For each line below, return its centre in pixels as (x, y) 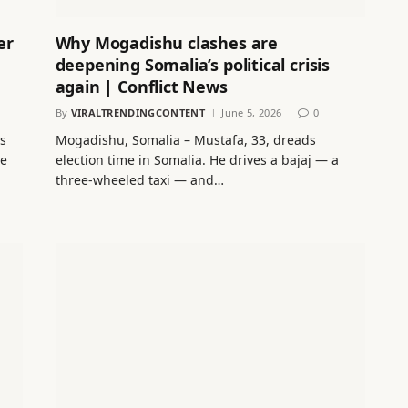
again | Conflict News (141, 86)
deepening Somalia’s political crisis (193, 64)
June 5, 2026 (252, 112)
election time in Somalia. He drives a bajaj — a (197, 159)
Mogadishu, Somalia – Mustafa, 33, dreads (185, 139)
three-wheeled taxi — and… (139, 179)
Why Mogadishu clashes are (167, 42)
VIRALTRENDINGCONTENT (138, 112)
